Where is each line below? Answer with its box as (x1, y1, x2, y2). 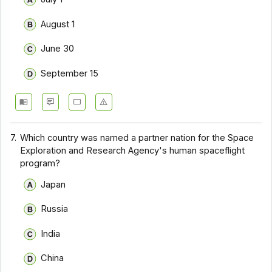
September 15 (40, 67, 98, 79)
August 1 (40, 18, 75, 30)
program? (20, 158, 61, 169)
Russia (40, 203, 68, 215)
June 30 (40, 43, 74, 55)
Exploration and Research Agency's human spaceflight (20, 145, 245, 157)
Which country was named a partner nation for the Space (20, 132, 254, 144)
